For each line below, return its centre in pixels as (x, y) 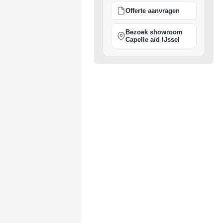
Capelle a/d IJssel (152, 40)
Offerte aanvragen (152, 11)
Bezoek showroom (154, 32)
